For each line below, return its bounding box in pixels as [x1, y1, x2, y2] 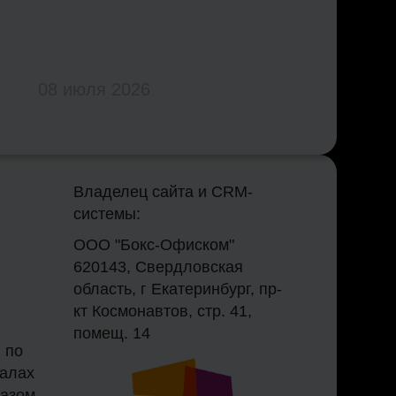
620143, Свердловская [73, 258, 244, 277]
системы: [73, 205, 141, 224]
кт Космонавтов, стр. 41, [73, 302, 253, 321]
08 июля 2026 [38, 80, 151, 100]
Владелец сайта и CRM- [73, 183, 254, 202]
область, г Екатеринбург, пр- [73, 280, 283, 299]
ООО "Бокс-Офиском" [73, 236, 235, 255]
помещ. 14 [73, 324, 151, 343]
